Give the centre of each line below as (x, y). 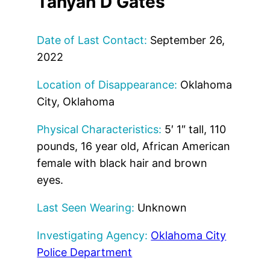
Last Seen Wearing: (86, 207)
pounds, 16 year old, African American (134, 146)
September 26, (186, 40)
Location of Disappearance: (107, 84)
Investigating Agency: (93, 235)
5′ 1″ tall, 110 (194, 129)
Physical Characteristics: (99, 129)
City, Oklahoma (76, 101)
